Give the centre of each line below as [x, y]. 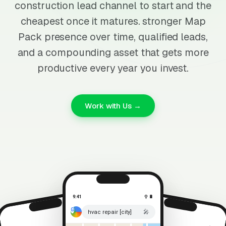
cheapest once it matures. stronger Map [113, 21]
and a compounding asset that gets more [113, 52]
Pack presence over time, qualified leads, [113, 37]
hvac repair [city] [110, 212]
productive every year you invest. [113, 68]
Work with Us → [113, 106]
